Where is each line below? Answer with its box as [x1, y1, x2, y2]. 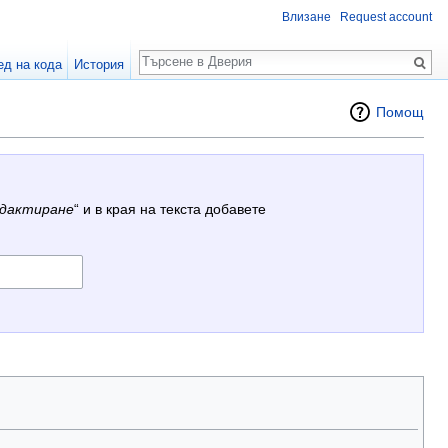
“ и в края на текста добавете [73, 201, 266, 218]
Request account [340, 10, 432, 25]
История [74, 57, 125, 72]
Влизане [282, 10, 331, 25]
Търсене [138, 40, 223, 63]
